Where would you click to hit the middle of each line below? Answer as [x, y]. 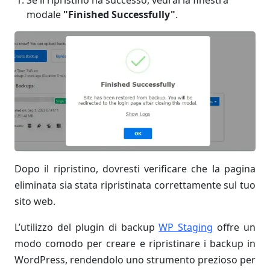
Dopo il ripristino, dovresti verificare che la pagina [135, 169]
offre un [234, 228]
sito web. [35, 202]
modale [45, 15]
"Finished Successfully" [119, 15]
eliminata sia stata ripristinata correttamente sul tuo [135, 185]
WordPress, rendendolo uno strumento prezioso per [135, 260]
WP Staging [186, 228]
